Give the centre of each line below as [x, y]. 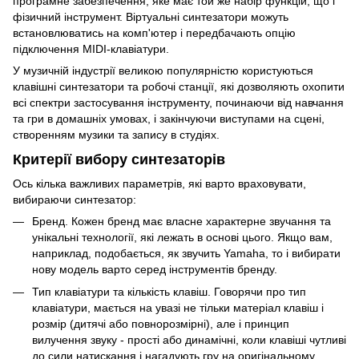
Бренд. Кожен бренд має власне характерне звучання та [182, 221]
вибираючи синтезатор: [75, 199]
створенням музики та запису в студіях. [116, 135]
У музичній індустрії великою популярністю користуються [163, 71]
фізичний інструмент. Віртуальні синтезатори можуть [151, 17]
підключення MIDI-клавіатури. [91, 49]
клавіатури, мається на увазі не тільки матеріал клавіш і [178, 308]
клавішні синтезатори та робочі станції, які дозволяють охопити [179, 87]
